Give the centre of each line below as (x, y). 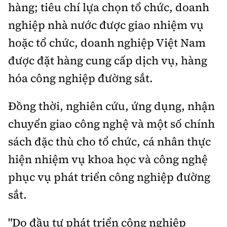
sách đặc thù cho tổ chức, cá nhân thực (109, 141)
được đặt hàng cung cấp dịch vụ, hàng (108, 60)
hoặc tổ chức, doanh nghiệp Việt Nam (107, 42)
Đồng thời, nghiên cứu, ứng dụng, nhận (111, 106)
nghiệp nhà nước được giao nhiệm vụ (106, 25)
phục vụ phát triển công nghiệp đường (109, 177)
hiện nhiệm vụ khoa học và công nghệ (108, 159)
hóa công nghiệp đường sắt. (81, 78)
